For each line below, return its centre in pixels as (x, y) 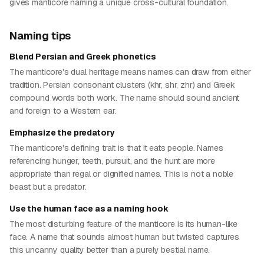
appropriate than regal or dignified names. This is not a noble (122, 174)
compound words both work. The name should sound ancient (125, 98)
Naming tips (40, 36)
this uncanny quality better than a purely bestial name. (110, 250)
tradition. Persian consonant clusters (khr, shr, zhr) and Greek (122, 85)
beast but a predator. (48, 187)
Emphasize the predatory (62, 133)
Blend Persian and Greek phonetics (83, 57)
